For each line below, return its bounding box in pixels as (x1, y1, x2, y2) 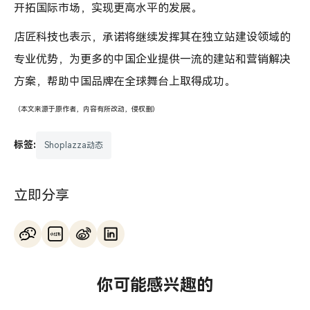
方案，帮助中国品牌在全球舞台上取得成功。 (14, 74, 235, 88)
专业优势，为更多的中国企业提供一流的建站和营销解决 (14, 52, 291, 66)
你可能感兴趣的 (97, 275, 213, 295)
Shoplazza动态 (44, 140, 103, 150)
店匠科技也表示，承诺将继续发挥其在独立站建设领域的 (14, 30, 291, 44)
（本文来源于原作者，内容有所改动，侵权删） (14, 104, 159, 113)
